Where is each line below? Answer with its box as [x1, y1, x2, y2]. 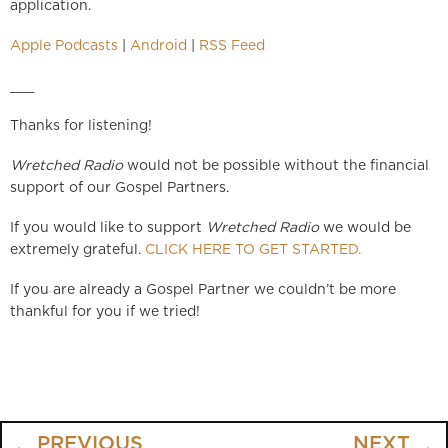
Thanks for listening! [10, 119, 152, 134]
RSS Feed [199, 39, 265, 54]
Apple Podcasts [10, 39, 118, 54]
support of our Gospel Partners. [10, 181, 229, 196]
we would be [319, 221, 411, 236]
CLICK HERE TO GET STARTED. [145, 243, 361, 258]
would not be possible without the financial [127, 159, 429, 174]
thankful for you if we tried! [10, 305, 200, 320]
